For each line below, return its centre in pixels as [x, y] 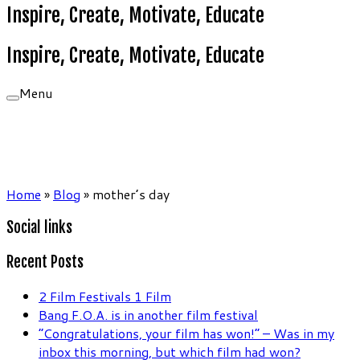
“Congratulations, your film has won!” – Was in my [186, 333]
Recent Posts [45, 262]
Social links [39, 228]
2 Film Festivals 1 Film [105, 296]
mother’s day [131, 194]
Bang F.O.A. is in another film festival [148, 314]
